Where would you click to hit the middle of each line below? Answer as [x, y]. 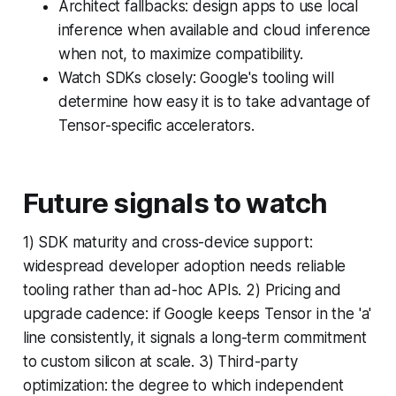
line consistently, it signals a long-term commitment [194, 337]
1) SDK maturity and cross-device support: [168, 242]
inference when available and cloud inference [214, 30]
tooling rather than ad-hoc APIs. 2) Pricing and [182, 289]
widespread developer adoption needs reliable [184, 266]
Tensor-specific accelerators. [156, 125]
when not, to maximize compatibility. [180, 53]
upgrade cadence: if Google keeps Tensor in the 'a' [197, 313]
